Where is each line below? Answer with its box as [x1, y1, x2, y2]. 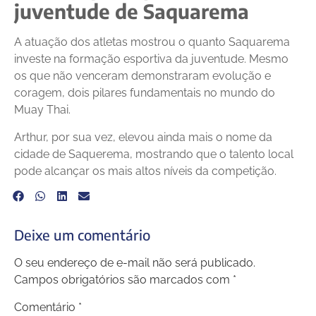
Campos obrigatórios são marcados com [14, 273, 233, 287]
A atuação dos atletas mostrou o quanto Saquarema [14, 35, 290, 49]
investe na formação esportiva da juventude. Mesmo [14, 52, 288, 66]
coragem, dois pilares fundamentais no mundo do [14, 86, 275, 100]
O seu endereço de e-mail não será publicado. [14, 256, 255, 270]
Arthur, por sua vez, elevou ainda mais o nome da [14, 130, 272, 144]
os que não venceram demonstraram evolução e [14, 69, 271, 83]
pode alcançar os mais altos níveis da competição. [14, 164, 276, 178]
